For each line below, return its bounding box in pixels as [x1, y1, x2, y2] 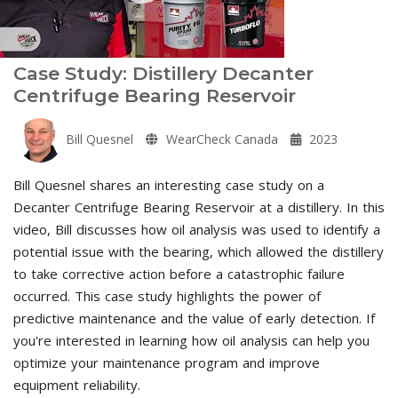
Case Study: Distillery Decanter [13, 61, 314, 84]
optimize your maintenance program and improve [13, 353, 320, 371]
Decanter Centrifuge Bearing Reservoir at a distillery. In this [13, 197, 385, 216]
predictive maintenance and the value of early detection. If [13, 308, 375, 327]
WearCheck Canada [163, 130, 278, 147]
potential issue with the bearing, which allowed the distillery [13, 242, 384, 260]
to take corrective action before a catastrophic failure [13, 264, 345, 283]
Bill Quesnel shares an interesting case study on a [13, 175, 324, 194]
